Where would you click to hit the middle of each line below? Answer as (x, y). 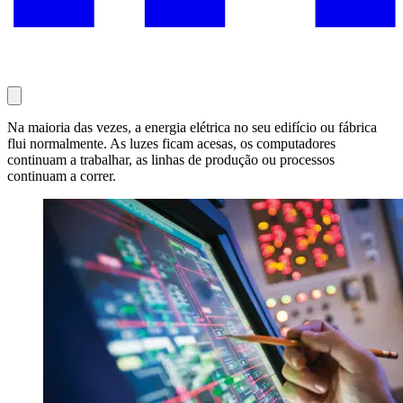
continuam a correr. (62, 175)
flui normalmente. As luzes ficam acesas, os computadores (171, 143)
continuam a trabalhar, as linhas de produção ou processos (171, 159)
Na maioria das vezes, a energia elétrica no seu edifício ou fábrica (192, 127)
